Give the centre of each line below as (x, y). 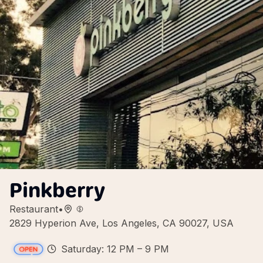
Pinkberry (57, 190)
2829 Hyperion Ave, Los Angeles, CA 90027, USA (122, 223)
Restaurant (34, 209)
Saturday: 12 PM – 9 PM (115, 249)
